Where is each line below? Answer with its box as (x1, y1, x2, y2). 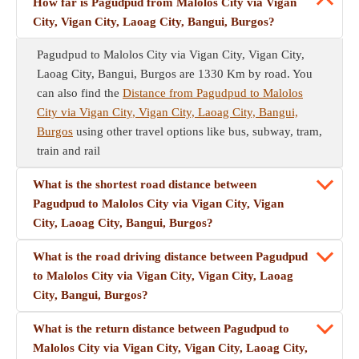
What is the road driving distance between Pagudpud (33, 250, 308, 263)
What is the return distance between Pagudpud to (33, 322, 289, 335)
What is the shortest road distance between (33, 178, 256, 191)
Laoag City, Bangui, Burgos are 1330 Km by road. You (37, 67, 313, 80)
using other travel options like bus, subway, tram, (73, 125, 322, 138)
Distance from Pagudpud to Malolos (123, 87, 303, 99)
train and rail (37, 144, 100, 157)
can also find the (37, 87, 123, 99)
